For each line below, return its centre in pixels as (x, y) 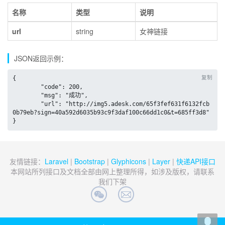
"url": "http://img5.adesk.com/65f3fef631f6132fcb (27, 104)
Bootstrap (90, 161)
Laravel (57, 161)
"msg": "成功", (27, 96)
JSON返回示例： (41, 59)
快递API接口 (196, 161)
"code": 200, (27, 87)
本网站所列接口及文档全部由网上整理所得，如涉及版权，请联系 (113, 172)
